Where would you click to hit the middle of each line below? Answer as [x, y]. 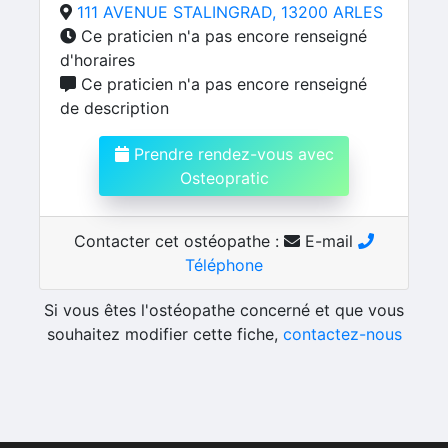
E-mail [329, 241]
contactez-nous [342, 334]
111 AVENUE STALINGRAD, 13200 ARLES [230, 12]
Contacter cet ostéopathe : [179, 241]
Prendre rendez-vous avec [231, 154]
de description [114, 108]
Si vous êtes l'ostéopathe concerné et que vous [224, 310]
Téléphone [224, 265]
